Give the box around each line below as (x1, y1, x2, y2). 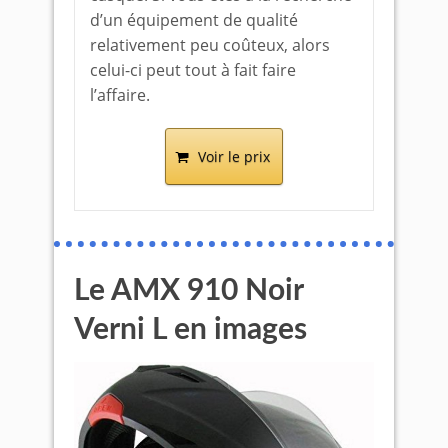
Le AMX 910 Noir (74, 276, 303, 306)
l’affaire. (90, 84, 150, 106)
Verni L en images (74, 315, 307, 345)
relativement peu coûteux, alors (90, 34, 330, 56)
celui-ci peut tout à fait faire (90, 59, 296, 81)
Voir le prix (198, 147, 270, 166)
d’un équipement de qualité (90, 9, 298, 31)
